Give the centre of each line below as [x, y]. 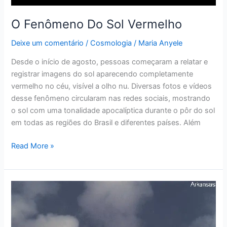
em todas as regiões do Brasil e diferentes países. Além [106, 123]
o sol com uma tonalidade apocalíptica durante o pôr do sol [113, 111]
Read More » [33, 146]
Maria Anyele [161, 43]
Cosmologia [111, 43]
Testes [22, 211]
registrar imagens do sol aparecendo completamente [102, 74]
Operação [28, 186]
